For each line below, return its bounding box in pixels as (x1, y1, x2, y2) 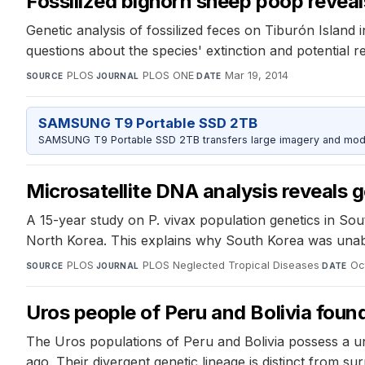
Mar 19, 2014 (225, 69, 289, 82)
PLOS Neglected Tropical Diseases (143, 259, 320, 272)
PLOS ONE (143, 69, 195, 82)
